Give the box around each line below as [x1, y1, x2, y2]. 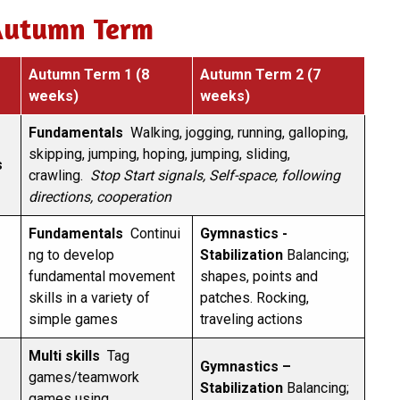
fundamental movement [29, 268, 175, 285]
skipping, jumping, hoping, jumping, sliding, [29, 146, 290, 162]
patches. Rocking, [200, 289, 309, 306]
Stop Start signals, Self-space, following [90, 167, 340, 184]
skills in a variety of [29, 289, 150, 306]
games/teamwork [29, 369, 139, 386]
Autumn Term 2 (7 [200, 66, 321, 83]
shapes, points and [200, 268, 318, 285]
